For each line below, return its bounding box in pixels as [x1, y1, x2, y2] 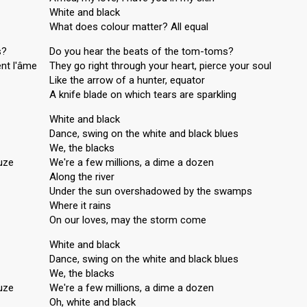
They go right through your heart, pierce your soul [49, 60, 271, 72]
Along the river [49, 171, 114, 183]
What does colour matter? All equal [49, 21, 208, 33]
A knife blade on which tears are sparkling [49, 88, 236, 101]
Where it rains [49, 199, 111, 212]
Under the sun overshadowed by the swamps [49, 185, 252, 197]
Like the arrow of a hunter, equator [49, 74, 205, 86]
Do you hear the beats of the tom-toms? [49, 45, 234, 58]
